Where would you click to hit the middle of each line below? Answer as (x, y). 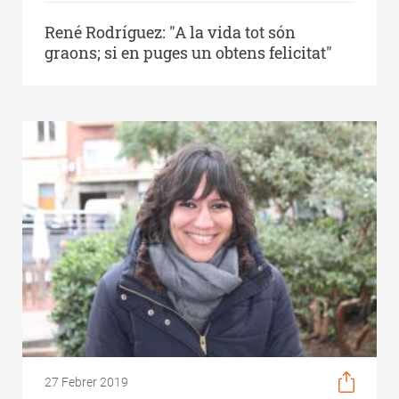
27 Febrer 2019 (86, 383)
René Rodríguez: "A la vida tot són (170, 32)
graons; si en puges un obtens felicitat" (188, 52)
